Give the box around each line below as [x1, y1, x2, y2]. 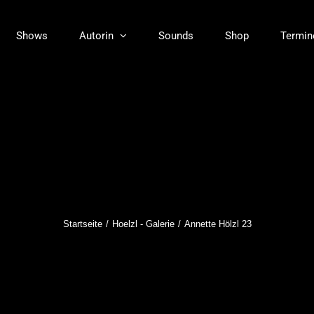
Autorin [79, 29, 114, 42]
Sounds [158, 29, 193, 42]
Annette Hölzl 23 [184, 219, 252, 229]
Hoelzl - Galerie [111, 219, 175, 229]
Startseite [62, 219, 102, 229]
